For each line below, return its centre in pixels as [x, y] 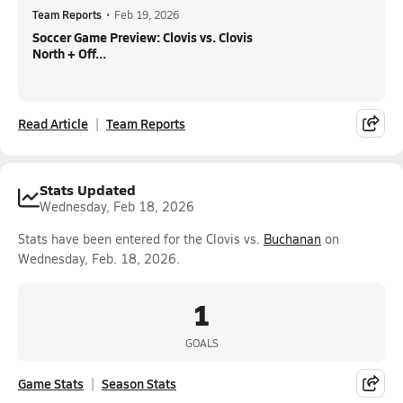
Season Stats [139, 383]
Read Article [53, 123]
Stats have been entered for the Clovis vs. [141, 239]
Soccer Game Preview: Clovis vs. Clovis [143, 37]
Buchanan [292, 239]
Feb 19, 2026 [147, 14]
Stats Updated [88, 189]
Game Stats [51, 383]
